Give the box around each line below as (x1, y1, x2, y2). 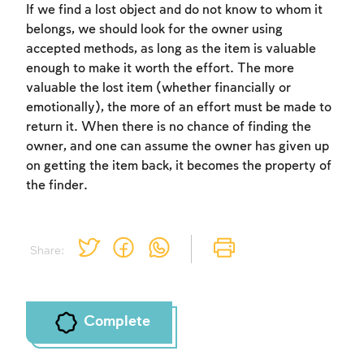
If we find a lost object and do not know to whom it (26, 3, 323, 18)
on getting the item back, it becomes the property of (26, 159, 331, 174)
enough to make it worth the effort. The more (26, 62, 294, 76)
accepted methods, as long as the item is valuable (26, 42, 316, 57)
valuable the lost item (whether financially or (26, 81, 291, 96)
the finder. (26, 179, 88, 193)
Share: (29, 244, 64, 258)
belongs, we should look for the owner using (26, 23, 283, 37)
